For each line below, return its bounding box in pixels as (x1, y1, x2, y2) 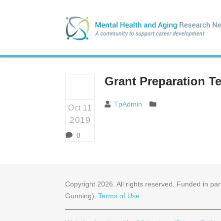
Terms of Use (98, 191, 140, 200)
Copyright (65, 180, 97, 188)
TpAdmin (114, 100, 142, 108)
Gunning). (65, 191, 98, 200)
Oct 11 (68, 103, 92, 112)
